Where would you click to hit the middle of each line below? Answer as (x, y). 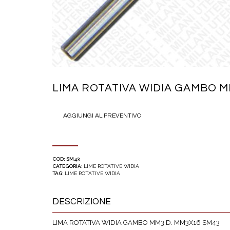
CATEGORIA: (68, 166)
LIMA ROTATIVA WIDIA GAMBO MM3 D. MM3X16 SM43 (136, 223)
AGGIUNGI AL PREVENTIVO (102, 116)
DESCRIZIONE (82, 202)
